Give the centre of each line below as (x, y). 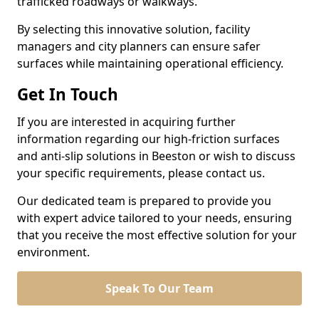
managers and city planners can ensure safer (139, 46)
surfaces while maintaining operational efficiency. (150, 63)
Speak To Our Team (159, 288)
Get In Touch (68, 94)
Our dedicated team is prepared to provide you (144, 201)
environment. (53, 252)
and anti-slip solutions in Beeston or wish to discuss (156, 156)
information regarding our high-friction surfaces (148, 139)
